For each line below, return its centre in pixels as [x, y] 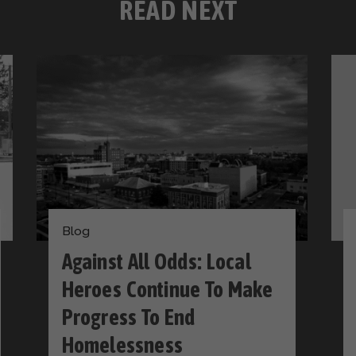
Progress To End [128, 317]
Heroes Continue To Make [167, 289]
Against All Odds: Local [156, 261]
